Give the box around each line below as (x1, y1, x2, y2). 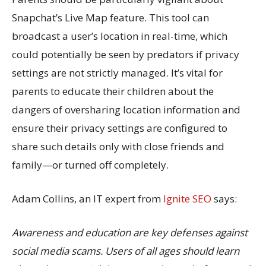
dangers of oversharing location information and (12, 103, 240, 117)
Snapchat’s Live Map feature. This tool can (12, 11, 209, 25)
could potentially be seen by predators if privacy (12, 47, 239, 62)
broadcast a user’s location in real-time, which (12, 29, 227, 43)
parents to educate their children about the (12, 84, 214, 99)
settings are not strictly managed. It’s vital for (12, 66, 223, 80)
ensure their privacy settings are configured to (12, 121, 227, 135)
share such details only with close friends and (12, 140, 224, 154)
